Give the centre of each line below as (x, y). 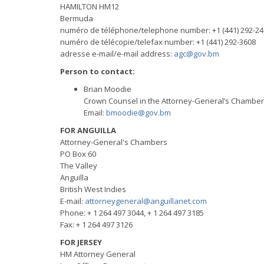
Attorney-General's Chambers (114, 142)
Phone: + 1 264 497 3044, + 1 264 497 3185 (132, 213)
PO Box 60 (78, 154)
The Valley (79, 166)
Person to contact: (98, 71)
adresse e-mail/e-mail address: (117, 54)
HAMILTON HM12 (90, 6)
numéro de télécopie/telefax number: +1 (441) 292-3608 (158, 42)
